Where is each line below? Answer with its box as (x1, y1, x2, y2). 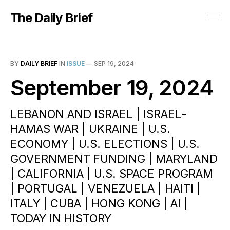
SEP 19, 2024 (94, 60, 134, 67)
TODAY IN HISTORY (10, 212, 111, 225)
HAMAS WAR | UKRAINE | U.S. (10, 122, 170, 136)
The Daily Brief (10, 10, 93, 25)
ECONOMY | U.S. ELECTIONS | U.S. (10, 137, 200, 150)
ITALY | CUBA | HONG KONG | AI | (10, 197, 188, 210)
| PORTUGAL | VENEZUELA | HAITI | (10, 182, 201, 195)
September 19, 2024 (10, 74, 213, 101)
